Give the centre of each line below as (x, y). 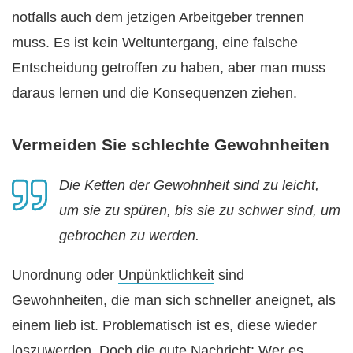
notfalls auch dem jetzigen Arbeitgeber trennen (158, 18)
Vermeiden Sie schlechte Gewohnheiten (171, 144)
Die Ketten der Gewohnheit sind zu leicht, (189, 185)
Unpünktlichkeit (166, 275)
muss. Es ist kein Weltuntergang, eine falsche (155, 43)
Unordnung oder (65, 275)
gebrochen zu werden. (129, 235)
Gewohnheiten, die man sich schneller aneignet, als (174, 300)
